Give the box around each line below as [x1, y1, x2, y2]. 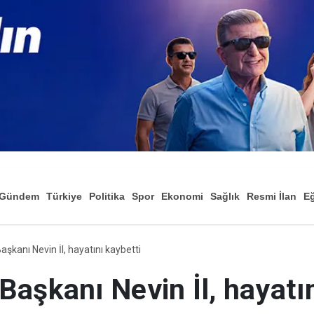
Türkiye [46, 191, 82, 203]
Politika [89, 191, 125, 203]
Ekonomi [161, 191, 203, 203]
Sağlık [210, 191, 240, 203]
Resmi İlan [247, 191, 296, 203]
